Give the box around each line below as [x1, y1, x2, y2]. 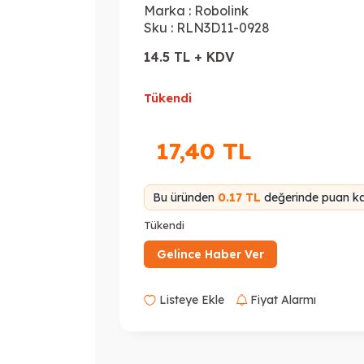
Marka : [144, 2, 192, 19]
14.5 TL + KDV [144, 49, 235, 65]
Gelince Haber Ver [157, 247, 265, 262]
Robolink [194, 2, 249, 19]
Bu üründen [153, 190, 219, 205]
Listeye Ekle [156, 292, 225, 307]
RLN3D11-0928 [176, 19, 271, 36]
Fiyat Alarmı [247, 292, 317, 307]
